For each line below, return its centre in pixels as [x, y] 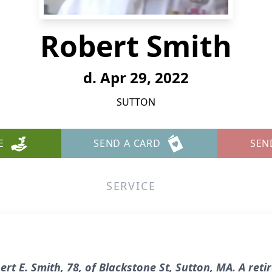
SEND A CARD [127, 143]
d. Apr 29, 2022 [136, 77]
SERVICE [131, 186]
